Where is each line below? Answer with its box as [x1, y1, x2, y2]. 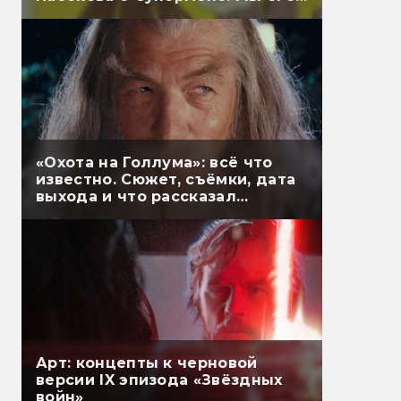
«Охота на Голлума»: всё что [36, 154, 273, 172]
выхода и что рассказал [36, 188, 237, 206]
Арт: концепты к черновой [36, 354, 258, 372]
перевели [36, 4, 117, 22]
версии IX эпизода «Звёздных [36, 371, 283, 389]
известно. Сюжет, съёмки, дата [36, 171, 296, 189]
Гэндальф [36, 205, 117, 223]
